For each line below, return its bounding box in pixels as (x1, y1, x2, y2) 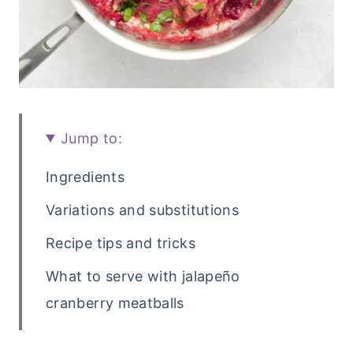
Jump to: (61, 129, 122, 147)
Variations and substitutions (46, 201, 240, 218)
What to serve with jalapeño (46, 267, 240, 284)
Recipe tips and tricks (46, 234, 195, 251)
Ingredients (46, 168, 124, 185)
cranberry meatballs (46, 294, 184, 311)
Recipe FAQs (46, 327, 132, 344)
